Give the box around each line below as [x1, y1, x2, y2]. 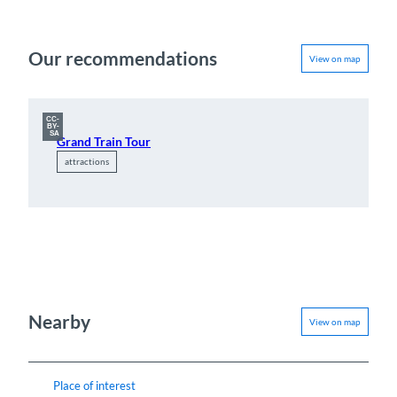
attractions [65, 156, 109, 167]
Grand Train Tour [57, 134, 151, 150]
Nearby [28, 310, 90, 333]
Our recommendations [28, 47, 217, 70]
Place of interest [53, 378, 136, 393]
